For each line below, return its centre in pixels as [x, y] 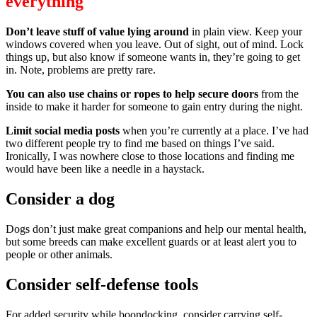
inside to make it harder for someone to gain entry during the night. [154, 106]
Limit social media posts [63, 131]
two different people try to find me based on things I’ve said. [140, 143]
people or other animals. [59, 254]
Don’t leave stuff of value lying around [97, 31]
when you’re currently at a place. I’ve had [214, 131]
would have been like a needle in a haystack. [105, 169]
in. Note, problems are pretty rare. [81, 70]
